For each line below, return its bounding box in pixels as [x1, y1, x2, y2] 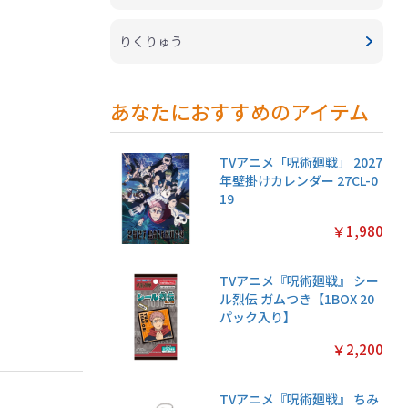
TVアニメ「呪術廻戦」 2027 [219, 153, 383, 172]
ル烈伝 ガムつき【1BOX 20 [219, 290, 375, 309]
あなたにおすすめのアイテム [110, 97, 370, 127]
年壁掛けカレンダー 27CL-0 [219, 171, 379, 190]
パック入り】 [219, 308, 297, 327]
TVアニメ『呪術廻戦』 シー [219, 271, 380, 291]
